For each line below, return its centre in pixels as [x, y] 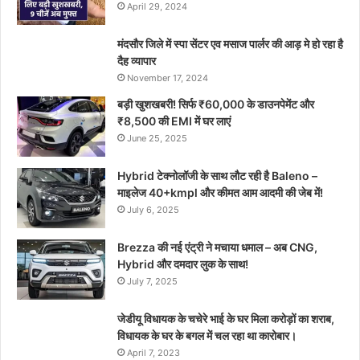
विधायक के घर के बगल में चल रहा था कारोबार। [207, 335]
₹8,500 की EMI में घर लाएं [174, 121]
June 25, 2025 [157, 138]
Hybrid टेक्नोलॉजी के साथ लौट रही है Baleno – [217, 175]
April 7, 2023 [153, 352]
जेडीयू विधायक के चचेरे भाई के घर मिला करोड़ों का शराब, [226, 318]
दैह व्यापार [137, 60]
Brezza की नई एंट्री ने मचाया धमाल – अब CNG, [217, 247]
